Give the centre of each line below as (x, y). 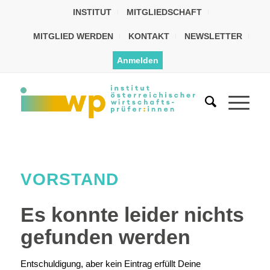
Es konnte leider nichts (132, 214)
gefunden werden (105, 237)
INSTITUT (93, 12)
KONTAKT (149, 36)
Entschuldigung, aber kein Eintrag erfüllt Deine (110, 263)
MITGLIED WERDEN (73, 36)
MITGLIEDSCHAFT (165, 12)
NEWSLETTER (213, 36)
